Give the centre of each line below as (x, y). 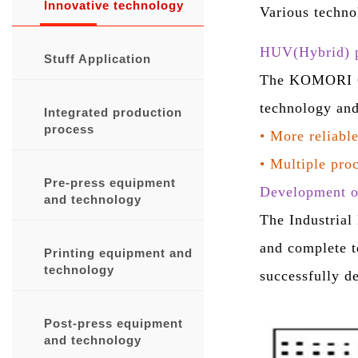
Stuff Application (97, 59)
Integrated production (113, 112)
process (69, 129)
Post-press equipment (113, 323)
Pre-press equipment (110, 183)
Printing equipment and (118, 253)
